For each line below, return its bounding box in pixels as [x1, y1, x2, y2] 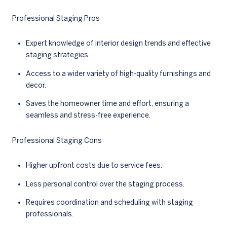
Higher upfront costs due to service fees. [25, 161, 162, 170]
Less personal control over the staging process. [25, 179, 184, 188]
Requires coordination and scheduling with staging [25, 198, 193, 206]
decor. [25, 81, 46, 89]
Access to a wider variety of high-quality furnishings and [25, 69, 211, 78]
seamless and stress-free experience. [25, 110, 150, 119]
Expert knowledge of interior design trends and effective [25, 39, 211, 48]
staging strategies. [25, 51, 90, 59]
